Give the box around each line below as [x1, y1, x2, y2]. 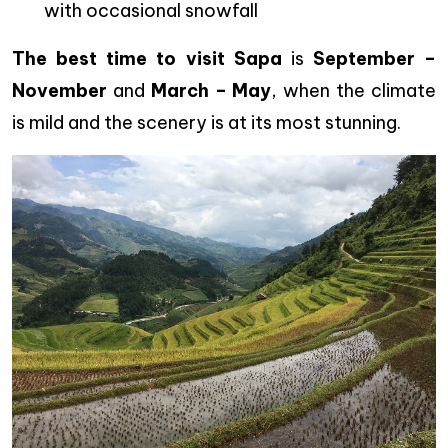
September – [312, 47, 436, 70]
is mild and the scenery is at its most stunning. [12, 111, 401, 134]
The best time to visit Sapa [12, 47, 282, 70]
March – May [150, 79, 272, 102]
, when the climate [271, 79, 437, 102]
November [12, 79, 107, 102]
